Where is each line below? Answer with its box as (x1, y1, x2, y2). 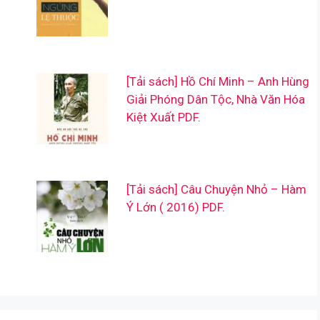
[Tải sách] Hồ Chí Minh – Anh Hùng (126, 74, 309, 89)
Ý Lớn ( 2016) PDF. (126, 199, 225, 214)
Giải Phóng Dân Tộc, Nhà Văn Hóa (126, 91, 305, 106)
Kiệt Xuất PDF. (126, 109, 201, 124)
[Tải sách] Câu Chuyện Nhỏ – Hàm (126, 181, 306, 196)
